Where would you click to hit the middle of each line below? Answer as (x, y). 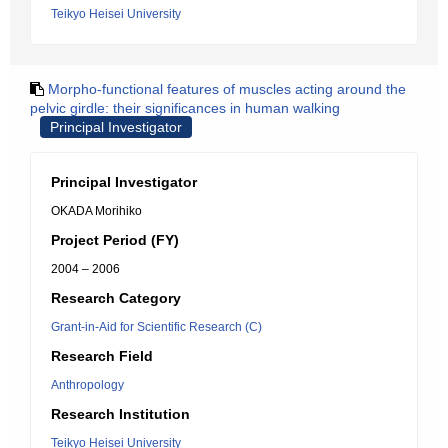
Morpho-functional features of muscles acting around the (227, 89)
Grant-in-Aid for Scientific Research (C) (156, 327)
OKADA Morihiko (96, 211)
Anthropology (87, 385)
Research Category (116, 298)
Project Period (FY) (115, 240)
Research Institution (120, 414)
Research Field (102, 356)
